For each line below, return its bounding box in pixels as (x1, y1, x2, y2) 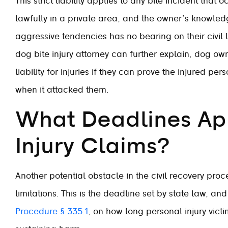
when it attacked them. (15, 86, 108, 94)
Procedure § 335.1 (15, 208, 88, 216)
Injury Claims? (15, 136, 170, 157)
